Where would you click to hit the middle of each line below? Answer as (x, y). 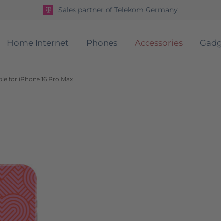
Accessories (158, 43)
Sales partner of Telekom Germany (118, 10)
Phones (102, 43)
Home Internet (38, 43)
